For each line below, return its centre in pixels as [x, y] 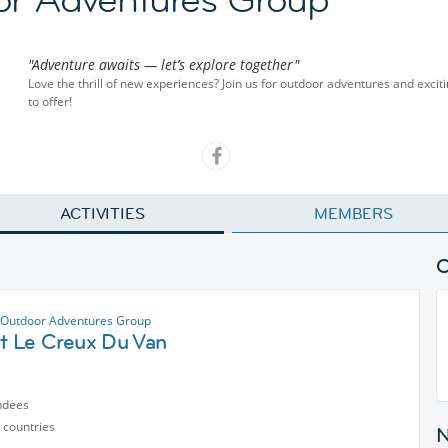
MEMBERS [353, 213]
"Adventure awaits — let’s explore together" [163, 64]
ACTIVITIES [102, 213]
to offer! [50, 101]
